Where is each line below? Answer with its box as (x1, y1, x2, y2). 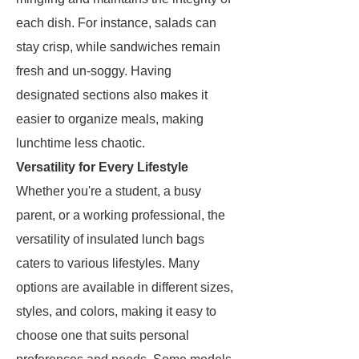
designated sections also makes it (16, 88, 208, 102)
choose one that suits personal (16, 329, 189, 342)
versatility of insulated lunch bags (16, 232, 204, 246)
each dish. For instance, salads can (16, 16, 216, 30)
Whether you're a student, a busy (16, 184, 201, 198)
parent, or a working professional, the (16, 208, 225, 222)
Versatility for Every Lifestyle (16, 160, 188, 174)
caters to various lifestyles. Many (16, 256, 200, 270)
